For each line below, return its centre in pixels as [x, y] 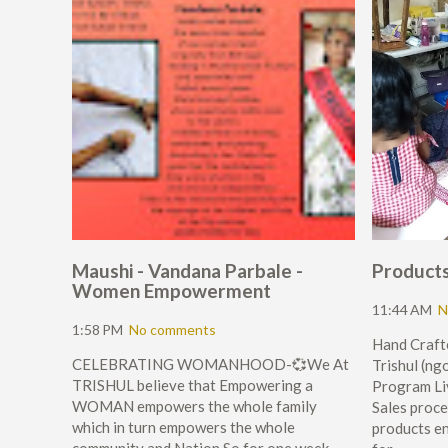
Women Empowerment [171, 291]
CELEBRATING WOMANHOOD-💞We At [210, 364]
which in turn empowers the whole [183, 427]
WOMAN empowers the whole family [194, 406]
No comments [172, 330]
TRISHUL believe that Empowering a [192, 385]
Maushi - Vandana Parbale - [187, 271]
